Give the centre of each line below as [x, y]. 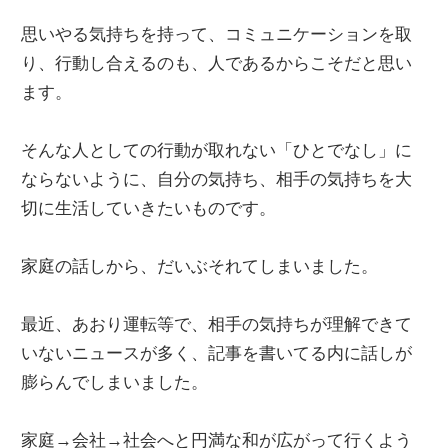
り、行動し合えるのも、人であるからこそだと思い [217, 63]
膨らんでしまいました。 [115, 382]
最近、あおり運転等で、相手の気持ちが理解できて [217, 324]
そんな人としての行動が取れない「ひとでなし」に [217, 150]
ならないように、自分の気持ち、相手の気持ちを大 [217, 179]
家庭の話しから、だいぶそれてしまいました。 [200, 266]
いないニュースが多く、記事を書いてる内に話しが [217, 353]
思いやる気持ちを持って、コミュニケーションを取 [217, 34]
